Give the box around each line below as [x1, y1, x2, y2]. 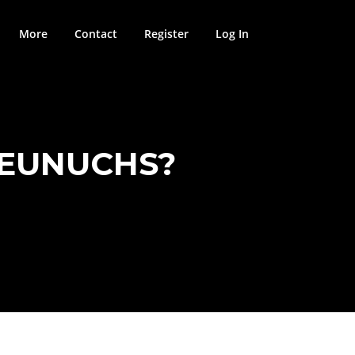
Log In [216, 26, 249, 41]
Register [144, 26, 189, 41]
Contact [74, 26, 117, 41]
